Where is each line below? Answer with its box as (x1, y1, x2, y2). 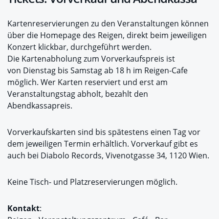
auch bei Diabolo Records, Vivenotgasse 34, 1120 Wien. (7, 150, 209, 161)
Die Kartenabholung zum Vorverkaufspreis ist (7, 53, 175, 64)
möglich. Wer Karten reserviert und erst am (7, 76, 168, 88)
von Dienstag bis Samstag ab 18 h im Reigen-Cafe (7, 65, 188, 76)
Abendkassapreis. (7, 100, 72, 111)
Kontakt (7, 202, 40, 214)
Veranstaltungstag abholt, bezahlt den (7, 88, 148, 99)
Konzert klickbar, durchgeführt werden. (7, 41, 152, 52)
